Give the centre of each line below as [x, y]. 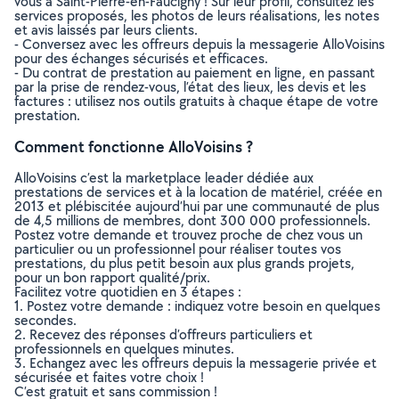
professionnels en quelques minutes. [124, 349]
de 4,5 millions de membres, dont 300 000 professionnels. [192, 220]
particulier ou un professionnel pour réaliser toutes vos [178, 249]
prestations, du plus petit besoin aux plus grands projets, [184, 263]
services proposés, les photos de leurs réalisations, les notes [197, 16]
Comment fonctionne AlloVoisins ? [134, 147]
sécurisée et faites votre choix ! [109, 377]
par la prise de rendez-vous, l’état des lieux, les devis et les [190, 87]
